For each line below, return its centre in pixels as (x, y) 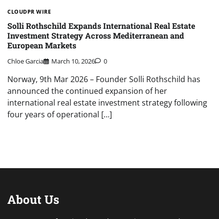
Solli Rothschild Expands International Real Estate (101, 25)
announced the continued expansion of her (87, 91)
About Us (33, 200)
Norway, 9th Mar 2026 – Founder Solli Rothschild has (104, 79)
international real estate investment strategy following (107, 103)
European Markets (42, 45)
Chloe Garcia (25, 61)
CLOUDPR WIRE (29, 12)
